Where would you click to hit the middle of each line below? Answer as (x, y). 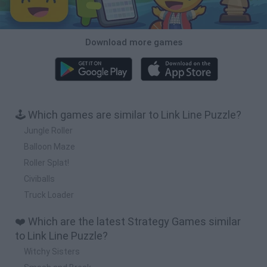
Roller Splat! (46, 162)
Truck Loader (49, 195)
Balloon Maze (49, 146)
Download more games (133, 42)
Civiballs (39, 178)
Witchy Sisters (52, 251)
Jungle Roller (48, 130)
